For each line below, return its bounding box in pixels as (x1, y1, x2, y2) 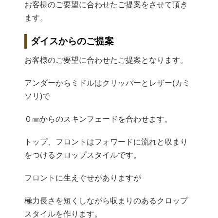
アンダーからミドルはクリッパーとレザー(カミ (24, 79, 190, 88)
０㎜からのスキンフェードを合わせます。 (24, 115, 172, 124)
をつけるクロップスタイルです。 (24, 151, 141, 160)
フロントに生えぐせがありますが (24, 174, 141, 182)
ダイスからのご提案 (31, 36, 114, 47)
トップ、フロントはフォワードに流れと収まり (24, 138, 188, 146)
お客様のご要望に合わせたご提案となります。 (24, 56, 188, 65)
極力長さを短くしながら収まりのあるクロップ (24, 197, 188, 205)
